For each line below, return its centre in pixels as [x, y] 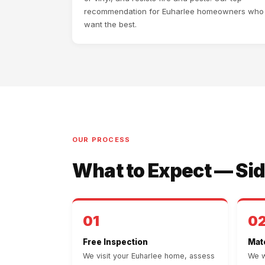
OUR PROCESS [101, 140]
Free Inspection [115, 242]
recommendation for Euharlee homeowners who [174, 12]
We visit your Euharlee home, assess [149, 256]
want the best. [110, 25]
